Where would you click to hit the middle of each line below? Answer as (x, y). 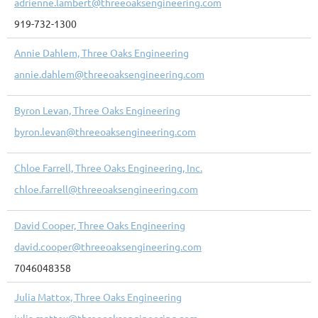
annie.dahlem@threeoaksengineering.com (109, 73)
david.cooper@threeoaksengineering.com (108, 246)
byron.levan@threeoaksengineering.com (105, 131)
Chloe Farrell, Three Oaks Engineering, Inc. (108, 167)
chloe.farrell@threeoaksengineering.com (106, 188)
